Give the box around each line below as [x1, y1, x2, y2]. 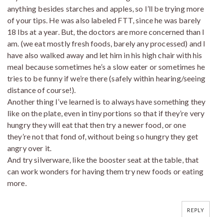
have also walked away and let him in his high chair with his [7, 50, 202, 60]
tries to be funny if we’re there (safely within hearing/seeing [7, 74, 205, 83]
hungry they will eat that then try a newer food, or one [7, 120, 186, 130]
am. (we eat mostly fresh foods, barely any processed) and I [7, 39, 206, 48]
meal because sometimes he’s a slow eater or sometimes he [7, 62, 205, 72]
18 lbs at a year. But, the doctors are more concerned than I [7, 27, 205, 37]
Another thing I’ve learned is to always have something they [7, 97, 206, 107]
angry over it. [7, 143, 52, 153]
